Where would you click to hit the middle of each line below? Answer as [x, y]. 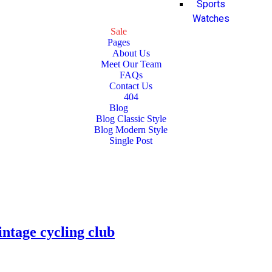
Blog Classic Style [131, 118]
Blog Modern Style [131, 129]
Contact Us [131, 86]
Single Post [131, 140]
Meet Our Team [131, 64]
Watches [211, 19]
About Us [131, 53]
